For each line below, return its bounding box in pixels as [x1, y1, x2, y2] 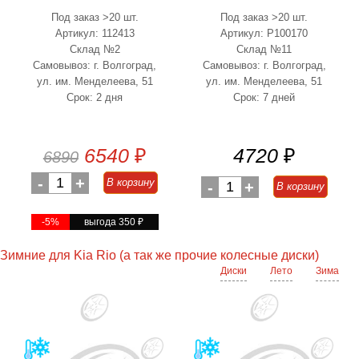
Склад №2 [69, 43, 120, 55]
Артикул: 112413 [54, 27, 135, 39]
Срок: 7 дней [233, 91, 296, 103]
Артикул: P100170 [220, 27, 309, 39]
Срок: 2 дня [67, 91, 123, 103]
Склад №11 [236, 43, 292, 55]
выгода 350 [84, 216, 139, 228]
